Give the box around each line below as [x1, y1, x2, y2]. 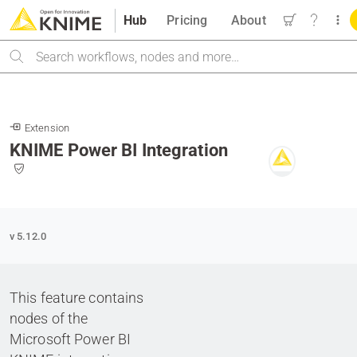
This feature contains [10, 289, 144, 306]
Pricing [167, 12, 208, 28]
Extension [25, 122, 70, 134]
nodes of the [10, 310, 88, 327]
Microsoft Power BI [10, 331, 131, 347]
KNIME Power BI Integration [10, 140, 228, 160]
